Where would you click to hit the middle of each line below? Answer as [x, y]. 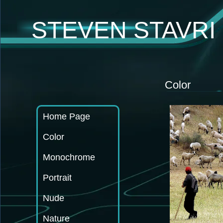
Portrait [57, 178]
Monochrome [69, 157]
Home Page [66, 116]
